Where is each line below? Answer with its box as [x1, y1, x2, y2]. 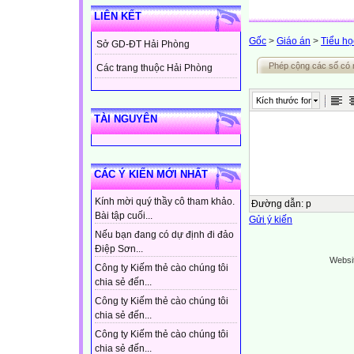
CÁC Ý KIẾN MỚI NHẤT [94, 168, 208, 181]
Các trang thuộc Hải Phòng [96, 62, 213, 74]
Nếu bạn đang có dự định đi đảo [95, 229, 234, 241]
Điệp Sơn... [95, 243, 143, 255]
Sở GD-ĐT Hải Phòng [96, 39, 190, 51]
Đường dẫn [251, 198, 301, 209]
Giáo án [277, 36, 311, 47]
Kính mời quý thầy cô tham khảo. [95, 196, 235, 208]
